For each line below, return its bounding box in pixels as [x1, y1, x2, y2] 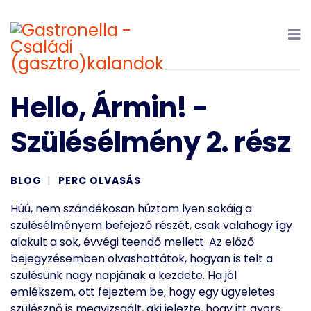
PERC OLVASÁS [58, 174, 141, 187]
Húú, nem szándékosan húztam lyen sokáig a [10, 201, 252, 217]
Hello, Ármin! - [10, 88, 209, 127]
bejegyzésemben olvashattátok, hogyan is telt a [10, 251, 273, 267]
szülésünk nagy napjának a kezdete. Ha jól [10, 267, 237, 283]
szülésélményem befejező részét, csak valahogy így [10, 217, 292, 233]
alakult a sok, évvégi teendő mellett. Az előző [10, 234, 254, 250]
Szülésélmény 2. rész [10, 123, 290, 162]
